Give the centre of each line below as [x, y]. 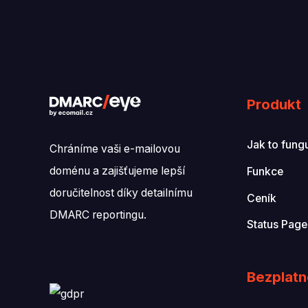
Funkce [265, 172]
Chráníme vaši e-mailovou [115, 149]
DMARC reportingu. [98, 215]
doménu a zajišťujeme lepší [117, 171]
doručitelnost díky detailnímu [121, 193]
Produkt [274, 104]
